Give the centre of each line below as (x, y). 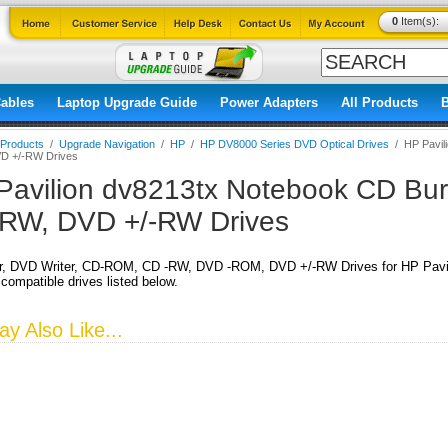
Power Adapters (269, 102)
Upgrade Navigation (107, 144)
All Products (379, 102)
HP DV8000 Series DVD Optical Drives (294, 144)
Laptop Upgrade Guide (127, 102)
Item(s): (418, 21)
